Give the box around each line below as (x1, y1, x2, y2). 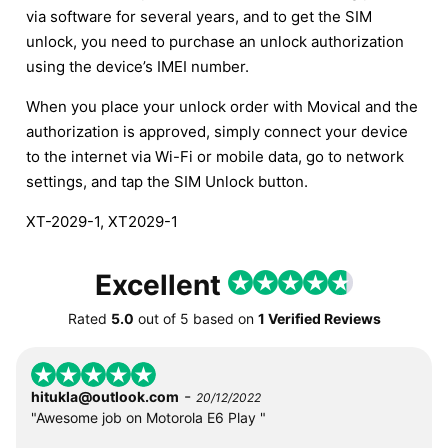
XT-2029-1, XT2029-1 (26, 211, 178, 231)
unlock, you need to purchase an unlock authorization (26, 31, 404, 51)
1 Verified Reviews (257, 309, 381, 327)
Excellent (95, 267, 228, 302)
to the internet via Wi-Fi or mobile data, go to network (26, 146, 404, 166)
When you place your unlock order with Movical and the (26, 96, 418, 116)
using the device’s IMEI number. (26, 56, 249, 76)
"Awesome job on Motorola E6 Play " (31, 408, 266, 426)
